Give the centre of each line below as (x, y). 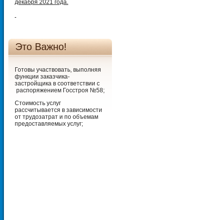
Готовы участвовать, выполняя (58, 70)
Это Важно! (41, 47)
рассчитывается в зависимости (58, 110)
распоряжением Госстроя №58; (60, 90)
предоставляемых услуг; (49, 124)
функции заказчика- (42, 77)
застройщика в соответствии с (57, 83)
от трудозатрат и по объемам (56, 117)
